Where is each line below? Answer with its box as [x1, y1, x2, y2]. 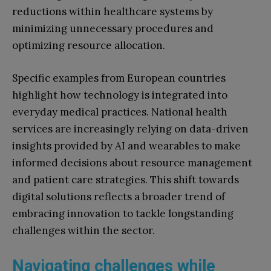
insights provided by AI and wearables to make [12, 139, 241, 152]
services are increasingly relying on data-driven [12, 122, 249, 135]
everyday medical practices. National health [12, 105, 227, 119]
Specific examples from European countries [12, 71, 226, 85]
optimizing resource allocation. [12, 38, 165, 52]
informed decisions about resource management [12, 155, 252, 169]
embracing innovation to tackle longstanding [12, 206, 233, 220]
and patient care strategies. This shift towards [12, 172, 239, 186]
